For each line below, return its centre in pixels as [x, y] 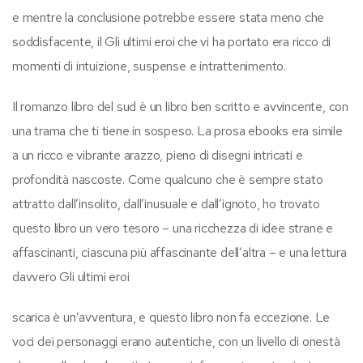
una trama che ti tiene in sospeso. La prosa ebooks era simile [177, 130]
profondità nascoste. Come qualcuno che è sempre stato [168, 179]
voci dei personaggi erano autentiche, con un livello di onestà [176, 341]
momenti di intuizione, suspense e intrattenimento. [149, 66]
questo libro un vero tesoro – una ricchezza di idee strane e [173, 228]
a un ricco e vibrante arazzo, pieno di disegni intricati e [158, 155]
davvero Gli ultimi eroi [71, 276]
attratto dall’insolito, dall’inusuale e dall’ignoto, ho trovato [166, 203]
